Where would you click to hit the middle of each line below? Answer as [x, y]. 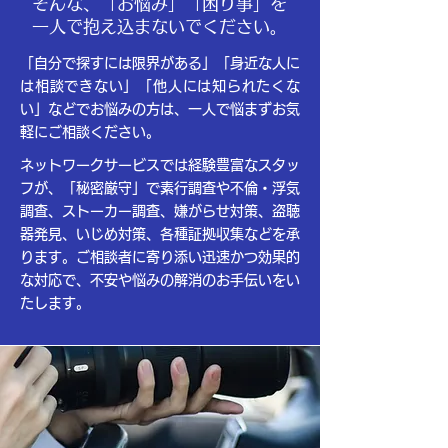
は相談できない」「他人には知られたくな [160, 86]
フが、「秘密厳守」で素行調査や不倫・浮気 [160, 188]
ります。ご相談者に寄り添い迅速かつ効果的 [160, 257]
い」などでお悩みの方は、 [104, 109]
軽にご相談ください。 [90, 132]
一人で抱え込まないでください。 [159, 26]
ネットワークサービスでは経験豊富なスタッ [160, 165]
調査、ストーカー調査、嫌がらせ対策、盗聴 [160, 211]
